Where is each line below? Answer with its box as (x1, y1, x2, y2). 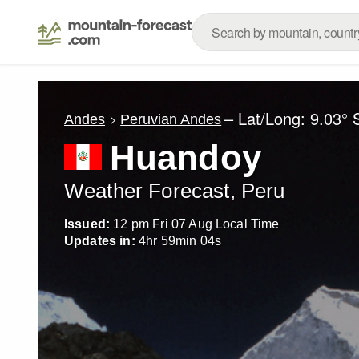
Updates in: (64, 234, 135, 248)
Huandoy (109, 138, 261, 177)
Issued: (64, 217, 111, 231)
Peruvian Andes (120, 111, 222, 127)
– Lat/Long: (224, 107, 311, 130)
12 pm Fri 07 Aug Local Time (113, 217, 280, 231)
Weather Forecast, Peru (64, 179, 285, 202)
